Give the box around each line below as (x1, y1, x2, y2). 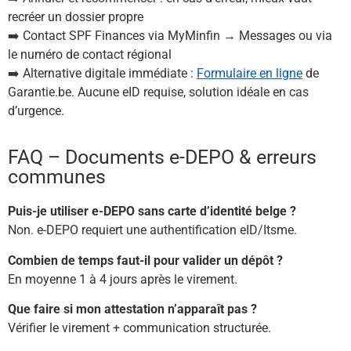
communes (8, 165, 106, 189)
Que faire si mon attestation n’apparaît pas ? (8, 301, 257, 317)
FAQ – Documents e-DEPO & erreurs (8, 146, 317, 169)
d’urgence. (8, 103, 64, 118)
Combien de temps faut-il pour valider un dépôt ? (8, 252, 283, 268)
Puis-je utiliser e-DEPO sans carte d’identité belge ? (8, 204, 296, 219)
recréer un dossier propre (8, 9, 143, 24)
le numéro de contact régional (8, 46, 172, 62)
